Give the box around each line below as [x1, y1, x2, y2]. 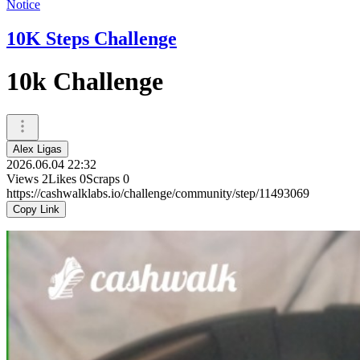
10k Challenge [6, 67, 163, 96]
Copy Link [13, 202, 59, 215]
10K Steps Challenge [6, 27, 177, 49]
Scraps [86, 171, 120, 186]
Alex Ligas [13, 142, 62, 155]
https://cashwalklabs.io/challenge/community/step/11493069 [6, 186, 309, 200]
